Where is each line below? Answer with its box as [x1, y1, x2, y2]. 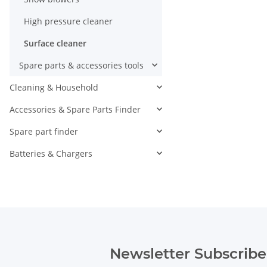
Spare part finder [10, 125, 78, 137]
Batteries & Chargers [10, 147, 92, 159]
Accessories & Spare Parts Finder [10, 103, 141, 115]
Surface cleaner [24, 37, 86, 49]
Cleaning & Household [10, 81, 98, 93]
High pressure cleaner [24, 15, 113, 27]
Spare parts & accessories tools [19, 59, 144, 71]
